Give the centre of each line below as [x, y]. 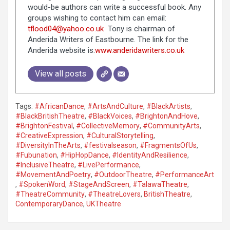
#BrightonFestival [44, 126]
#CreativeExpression [49, 136]
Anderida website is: [61, 50]
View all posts [60, 73]
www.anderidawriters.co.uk [139, 50]
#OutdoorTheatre [123, 175]
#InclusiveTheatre [45, 165]
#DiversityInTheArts [48, 146]
